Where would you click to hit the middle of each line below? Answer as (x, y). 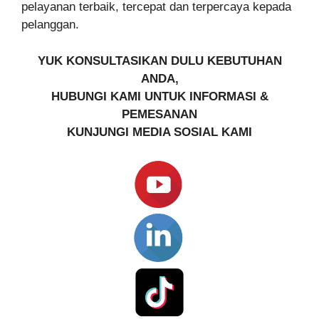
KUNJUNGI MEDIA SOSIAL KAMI (159, 132)
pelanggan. (50, 25)
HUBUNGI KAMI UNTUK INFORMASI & (159, 96)
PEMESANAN (159, 114)
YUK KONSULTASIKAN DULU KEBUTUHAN (159, 61)
